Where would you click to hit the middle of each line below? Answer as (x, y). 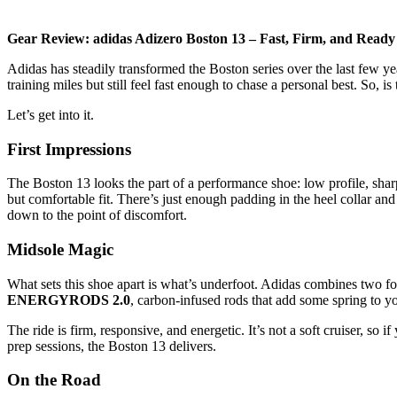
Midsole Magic (60, 249)
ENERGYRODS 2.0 (69, 300)
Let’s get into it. (51, 114)
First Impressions (69, 149)
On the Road (54, 380)
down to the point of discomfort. (97, 215)
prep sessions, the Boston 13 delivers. (112, 346)
